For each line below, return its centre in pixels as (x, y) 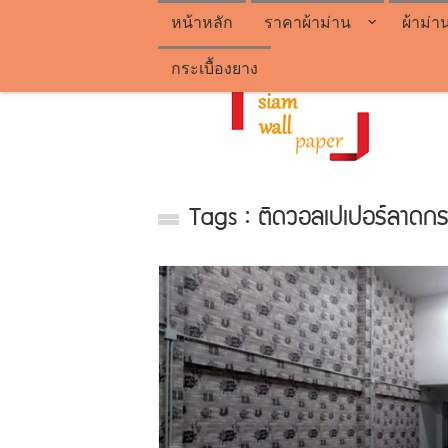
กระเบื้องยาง (215, 68)
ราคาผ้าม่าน (308, 22)
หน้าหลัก (202, 22)
